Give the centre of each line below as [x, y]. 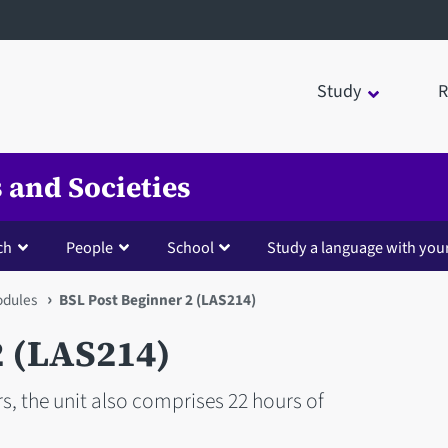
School [190, 247]
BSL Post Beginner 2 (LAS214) [157, 299]
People [89, 247]
